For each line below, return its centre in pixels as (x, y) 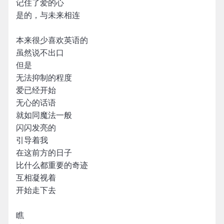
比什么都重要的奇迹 (52, 165)
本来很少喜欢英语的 (52, 40)
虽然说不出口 (40, 53)
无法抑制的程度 (44, 78)
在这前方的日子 (44, 153)
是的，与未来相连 (48, 15)
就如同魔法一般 (44, 115)
